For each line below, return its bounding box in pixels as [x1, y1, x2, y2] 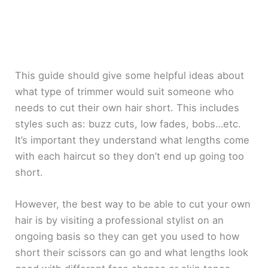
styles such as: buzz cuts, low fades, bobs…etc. [15, 117, 242, 130]
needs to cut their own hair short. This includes [15, 101, 240, 114]
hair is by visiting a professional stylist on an [15, 214, 224, 226]
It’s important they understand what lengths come [15, 133, 250, 146]
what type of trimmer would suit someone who [15, 85, 234, 98]
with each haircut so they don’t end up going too [15, 150, 245, 162]
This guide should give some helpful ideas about [15, 69, 245, 81]
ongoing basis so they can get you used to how [15, 230, 240, 242]
